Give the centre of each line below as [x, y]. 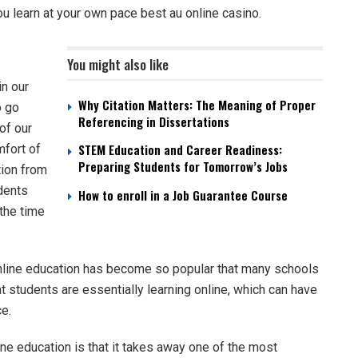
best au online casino [200, 14]
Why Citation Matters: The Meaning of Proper [197, 105]
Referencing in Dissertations [154, 122]
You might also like [118, 65]
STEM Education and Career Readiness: [180, 150]
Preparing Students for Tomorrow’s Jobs [183, 167]
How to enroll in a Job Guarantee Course [183, 195]
